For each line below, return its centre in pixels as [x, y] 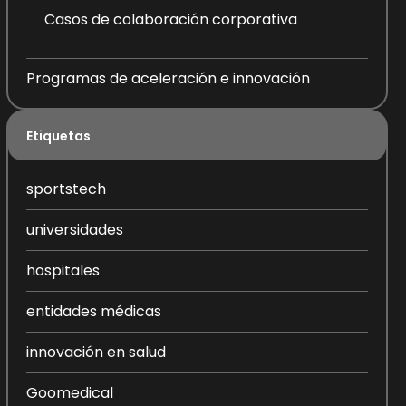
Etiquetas [58, 136]
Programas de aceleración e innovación [168, 78]
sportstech [66, 189]
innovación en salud [96, 352]
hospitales [63, 271]
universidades [74, 230]
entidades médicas [93, 311]
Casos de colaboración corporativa [170, 19]
